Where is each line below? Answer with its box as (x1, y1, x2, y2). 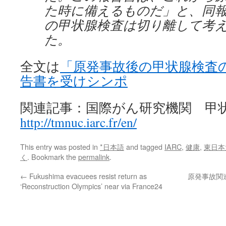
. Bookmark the (27, 151, 78, 162)
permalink (78, 151, 109, 162)
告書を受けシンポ (20, 72, 128, 89)
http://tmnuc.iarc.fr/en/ (20, 114, 137, 131)
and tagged (124, 141, 164, 152)
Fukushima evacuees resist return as (27, 171, 147, 181)
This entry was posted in (20, 141, 100, 152)
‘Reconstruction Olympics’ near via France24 (20, 181, 162, 191)
